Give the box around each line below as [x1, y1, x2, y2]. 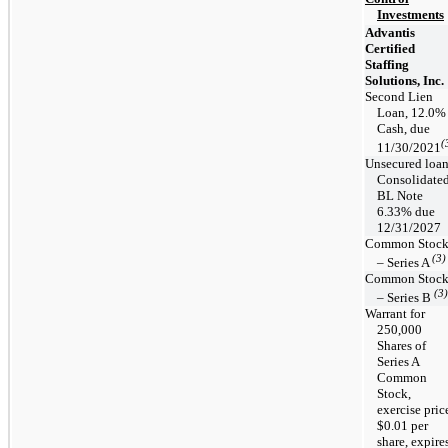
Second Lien [365, 88, 433, 104]
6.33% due [377, 203, 435, 219]
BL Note [377, 187, 423, 203]
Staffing [365, 56, 409, 72]
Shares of [377, 337, 426, 353]
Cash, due [377, 120, 430, 136]
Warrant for [365, 305, 425, 321]
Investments [377, 6, 444, 22]
